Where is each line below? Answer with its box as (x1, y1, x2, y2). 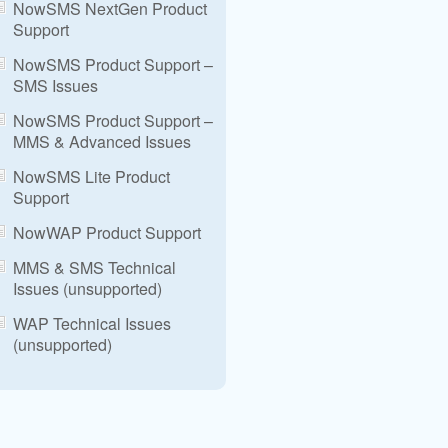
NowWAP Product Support (13, 221, 201, 244)
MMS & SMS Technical (13, 256, 176, 279)
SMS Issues (13, 74, 98, 97)
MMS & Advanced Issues (13, 130, 191, 153)
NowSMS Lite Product (13, 165, 170, 188)
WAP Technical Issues (13, 312, 171, 335)
